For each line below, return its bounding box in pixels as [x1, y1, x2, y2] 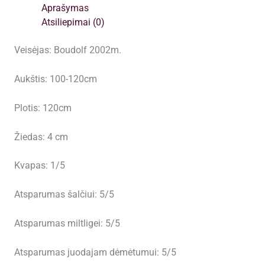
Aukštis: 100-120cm [14, 74, 97, 85]
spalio [18, 37, 44, 49]
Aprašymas [41, 3, 89, 14]
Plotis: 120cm [14, 102, 72, 114]
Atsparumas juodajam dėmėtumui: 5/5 [14, 247, 176, 258]
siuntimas [18, 9, 60, 20]
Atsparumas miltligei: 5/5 [14, 218, 120, 230]
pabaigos [18, 51, 57, 63]
